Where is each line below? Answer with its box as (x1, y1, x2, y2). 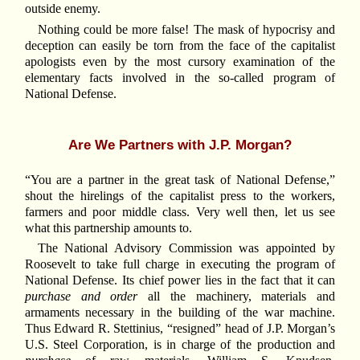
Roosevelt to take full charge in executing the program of (24, 256, 336, 271)
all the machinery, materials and (137, 288, 336, 303)
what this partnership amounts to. (24, 220, 192, 235)
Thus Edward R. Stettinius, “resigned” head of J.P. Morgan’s (24, 321, 336, 335)
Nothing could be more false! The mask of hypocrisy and (37, 22, 336, 36)
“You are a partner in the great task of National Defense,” (24, 172, 336, 186)
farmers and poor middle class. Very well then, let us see (24, 204, 336, 219)
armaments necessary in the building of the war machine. (24, 305, 336, 319)
